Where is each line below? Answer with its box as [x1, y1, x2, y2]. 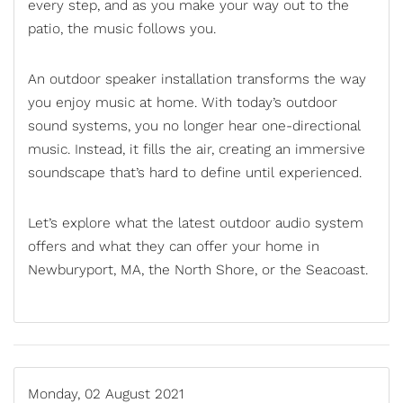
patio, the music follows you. [28, 21, 220, 38]
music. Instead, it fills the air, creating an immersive [28, 141, 365, 158]
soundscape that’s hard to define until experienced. [28, 165, 362, 182]
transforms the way [232, 71, 366, 88]
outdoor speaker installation [49, 71, 232, 88]
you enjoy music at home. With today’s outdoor [28, 94, 337, 112]
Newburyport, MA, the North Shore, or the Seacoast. [28, 262, 372, 279]
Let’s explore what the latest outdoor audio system [28, 215, 363, 232]
